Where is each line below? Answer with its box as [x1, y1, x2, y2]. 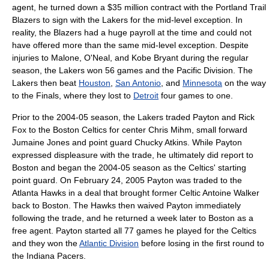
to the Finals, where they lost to [12, 91, 133, 100]
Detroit [133, 91, 159, 100]
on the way [222, 78, 266, 88]
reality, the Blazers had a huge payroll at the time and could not [12, 28, 252, 37]
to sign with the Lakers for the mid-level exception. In [40, 15, 243, 25]
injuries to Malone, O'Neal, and [12, 53, 131, 62]
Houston [79, 78, 110, 88]
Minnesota [183, 78, 222, 88]
